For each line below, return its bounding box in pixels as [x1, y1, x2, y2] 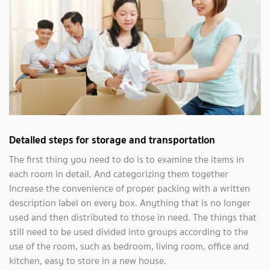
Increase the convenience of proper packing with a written [9, 181, 250, 195]
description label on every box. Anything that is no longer [9, 195, 251, 210]
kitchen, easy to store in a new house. [9, 253, 166, 268]
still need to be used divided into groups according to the [9, 224, 248, 239]
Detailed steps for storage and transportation [9, 131, 215, 148]
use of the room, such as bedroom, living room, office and [9, 239, 249, 253]
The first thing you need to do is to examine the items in [9, 152, 244, 166]
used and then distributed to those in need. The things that [9, 210, 257, 224]
